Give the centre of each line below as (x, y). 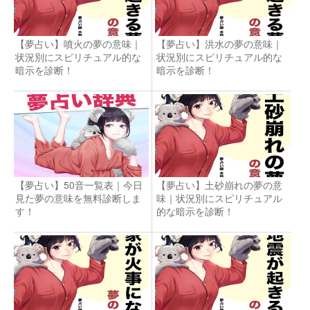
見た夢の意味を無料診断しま (78, 198)
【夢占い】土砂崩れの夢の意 (219, 184)
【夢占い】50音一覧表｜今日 (79, 184)
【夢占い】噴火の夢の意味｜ (78, 43)
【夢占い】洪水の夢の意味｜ (219, 43)
